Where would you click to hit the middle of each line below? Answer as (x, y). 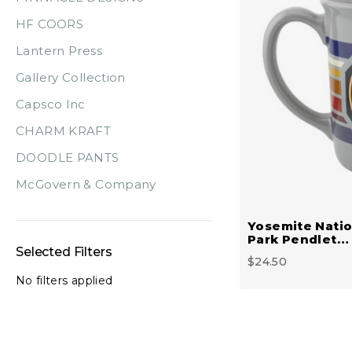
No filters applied (64, 280)
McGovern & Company (86, 184)
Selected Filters (64, 251)
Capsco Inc (51, 104)
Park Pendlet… (298, 239)
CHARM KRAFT (64, 130)
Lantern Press (59, 50)
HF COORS (49, 24)
